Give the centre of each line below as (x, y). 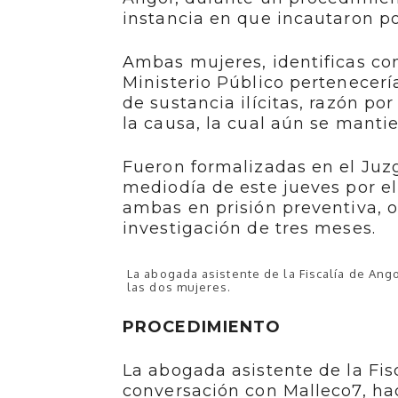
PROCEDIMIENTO (202, 327)
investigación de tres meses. (249, 229)
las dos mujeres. (179, 287)
